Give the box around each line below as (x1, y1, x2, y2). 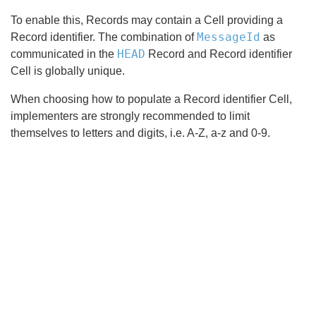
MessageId (197, 30, 260, 44)
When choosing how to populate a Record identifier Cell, (11, 93, 292, 105)
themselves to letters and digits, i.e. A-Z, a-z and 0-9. (11, 127, 270, 139)
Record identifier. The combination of (11, 31, 197, 43)
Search (42, 159, 109, 181)
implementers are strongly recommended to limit (11, 110, 250, 122)
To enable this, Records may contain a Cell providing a (11, 14, 283, 26)
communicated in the (11, 48, 117, 60)
